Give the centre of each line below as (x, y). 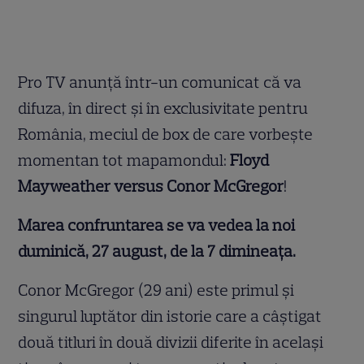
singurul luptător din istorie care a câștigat (170, 316)
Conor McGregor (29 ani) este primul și (156, 290)
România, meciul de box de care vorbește (166, 134)
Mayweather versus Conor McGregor (151, 186)
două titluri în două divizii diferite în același (171, 342)
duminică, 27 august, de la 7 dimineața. (157, 251)
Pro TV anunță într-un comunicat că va (160, 82)
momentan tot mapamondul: (124, 160)
